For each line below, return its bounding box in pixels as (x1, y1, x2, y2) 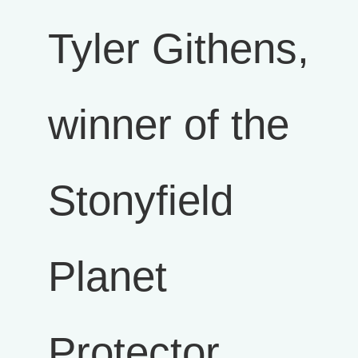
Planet (48, 253, 167, 300)
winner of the (48, 101, 289, 148)
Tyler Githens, (48, 25, 309, 72)
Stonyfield (48, 177, 233, 224)
